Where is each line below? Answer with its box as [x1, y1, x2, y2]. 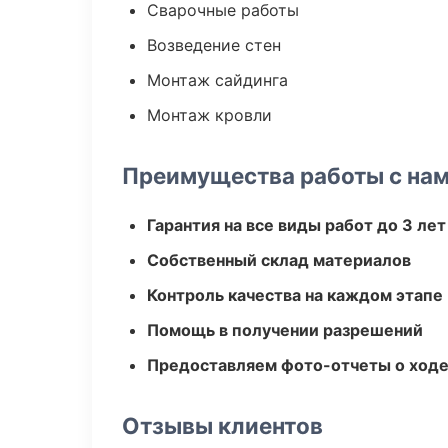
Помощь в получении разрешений [147, 320, 423, 340]
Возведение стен [147, 35, 281, 55]
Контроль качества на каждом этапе [147, 285, 443, 305]
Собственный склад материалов [147, 250, 411, 270]
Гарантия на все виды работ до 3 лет [147, 215, 446, 235]
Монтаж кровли [147, 105, 272, 125]
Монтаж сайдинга [147, 70, 288, 90]
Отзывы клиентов [122, 412, 323, 439]
